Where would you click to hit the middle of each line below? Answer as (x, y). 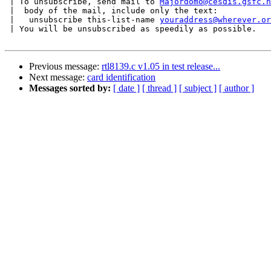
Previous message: (65, 67)
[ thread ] (159, 88)
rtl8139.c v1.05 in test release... (161, 67)
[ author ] (237, 88)
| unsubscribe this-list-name (82, 20)
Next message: (58, 77)
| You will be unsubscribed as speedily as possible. (131, 29)
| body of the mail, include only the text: (111, 11)
